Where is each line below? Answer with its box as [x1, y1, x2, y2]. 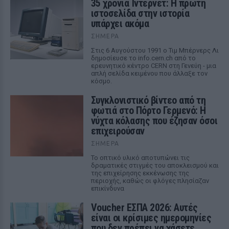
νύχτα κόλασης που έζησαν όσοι [90, 114, 218, 127]
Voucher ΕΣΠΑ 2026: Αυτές [90, 201, 198, 214]
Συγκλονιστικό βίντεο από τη [90, 94, 206, 106]
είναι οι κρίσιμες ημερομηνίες [90, 212, 212, 224]
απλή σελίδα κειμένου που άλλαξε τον [90, 70, 208, 77]
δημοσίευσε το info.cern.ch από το [90, 54, 196, 62]
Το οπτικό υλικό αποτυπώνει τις [90, 154, 190, 162]
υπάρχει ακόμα [90, 17, 149, 30]
